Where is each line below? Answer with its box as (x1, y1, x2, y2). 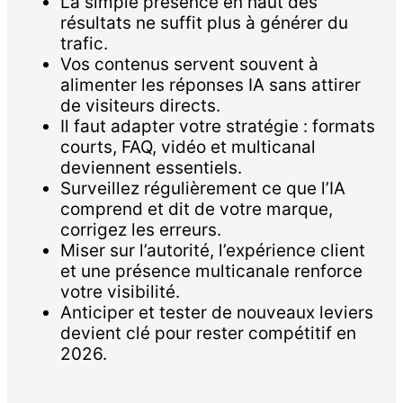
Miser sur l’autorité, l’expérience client (60, 240, 365, 262)
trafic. (60, 33, 108, 55)
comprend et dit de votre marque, (60, 199, 333, 220)
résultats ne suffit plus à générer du (60, 13, 348, 34)
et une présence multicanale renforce (60, 261, 363, 282)
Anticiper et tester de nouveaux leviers (60, 302, 373, 324)
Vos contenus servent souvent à (60, 54, 318, 76)
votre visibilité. (60, 282, 180, 303)
